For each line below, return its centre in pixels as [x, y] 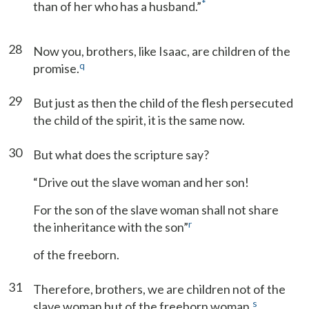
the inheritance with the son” [111, 227]
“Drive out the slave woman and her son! [141, 182]
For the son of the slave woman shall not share [156, 210]
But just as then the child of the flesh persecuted [163, 103]
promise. [56, 68]
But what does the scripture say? [121, 154]
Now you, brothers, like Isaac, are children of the [162, 51]
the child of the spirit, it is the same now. [139, 120]
